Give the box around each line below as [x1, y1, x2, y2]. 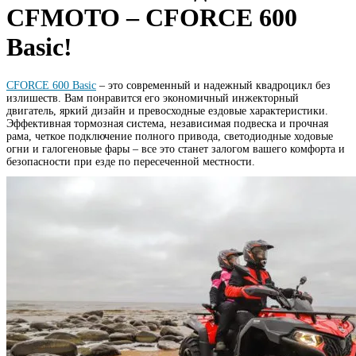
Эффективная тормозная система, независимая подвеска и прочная [6, 117, 328, 130]
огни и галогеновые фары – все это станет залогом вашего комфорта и [6, 142, 345, 155]
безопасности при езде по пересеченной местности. [6, 155, 255, 168]
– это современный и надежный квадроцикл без [96, 79, 331, 91]
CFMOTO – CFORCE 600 [6, 3, 297, 33]
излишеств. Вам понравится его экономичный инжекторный [6, 91, 299, 104]
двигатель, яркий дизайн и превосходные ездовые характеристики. [6, 104, 328, 117]
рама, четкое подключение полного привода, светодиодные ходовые [6, 130, 333, 142]
